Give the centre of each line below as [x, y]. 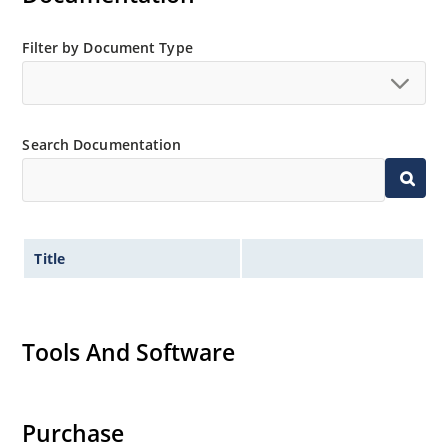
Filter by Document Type [107, 48]
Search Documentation [102, 145]
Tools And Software [129, 352]
